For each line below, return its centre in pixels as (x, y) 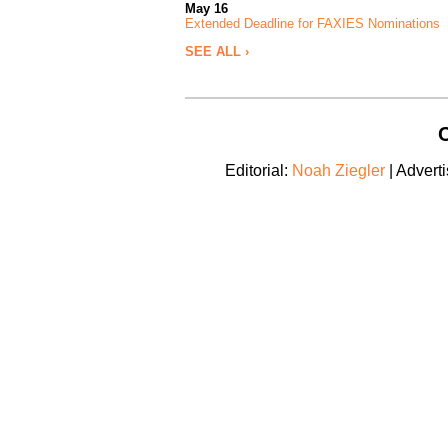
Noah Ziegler (338, 170)
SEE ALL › (217, 51)
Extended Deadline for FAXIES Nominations (312, 23)
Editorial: (258, 170)
